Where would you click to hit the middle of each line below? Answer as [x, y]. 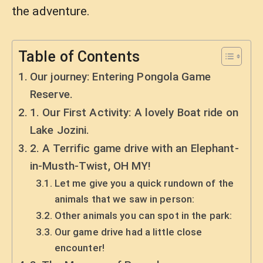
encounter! [79, 247]
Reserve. [51, 94]
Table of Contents [79, 56]
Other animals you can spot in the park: [143, 215]
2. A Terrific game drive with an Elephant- [134, 148]
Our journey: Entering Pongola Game [120, 76]
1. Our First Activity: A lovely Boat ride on [134, 112]
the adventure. [51, 11]
